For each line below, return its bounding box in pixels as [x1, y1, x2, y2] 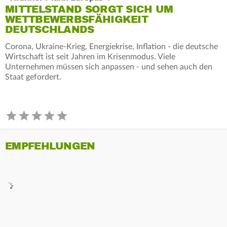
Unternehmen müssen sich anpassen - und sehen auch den [5, 62, 212, 71]
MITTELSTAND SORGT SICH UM [5, 3, 173, 16]
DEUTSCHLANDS [5, 23, 94, 36]
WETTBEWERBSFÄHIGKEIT [5, 13, 148, 26]
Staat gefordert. [5, 72, 61, 81]
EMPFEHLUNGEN [5, 139, 95, 153]
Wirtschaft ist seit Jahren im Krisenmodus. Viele [5, 52, 175, 61]
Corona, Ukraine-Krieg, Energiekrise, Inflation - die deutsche [5, 42, 218, 51]
